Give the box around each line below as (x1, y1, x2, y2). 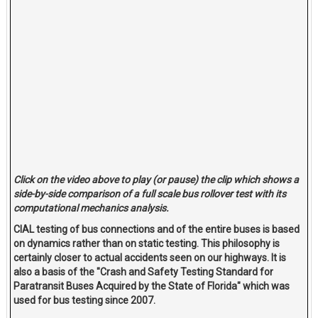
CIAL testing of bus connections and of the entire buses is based (13, 224, 300, 236)
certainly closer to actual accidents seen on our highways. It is (13, 252, 287, 264)
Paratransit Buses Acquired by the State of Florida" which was (13, 280, 290, 292)
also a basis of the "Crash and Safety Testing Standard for (13, 266, 274, 278)
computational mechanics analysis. (13, 202, 170, 214)
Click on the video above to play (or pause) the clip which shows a (13, 174, 300, 186)
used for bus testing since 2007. (13, 295, 156, 307)
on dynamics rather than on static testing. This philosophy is (13, 238, 280, 250)
